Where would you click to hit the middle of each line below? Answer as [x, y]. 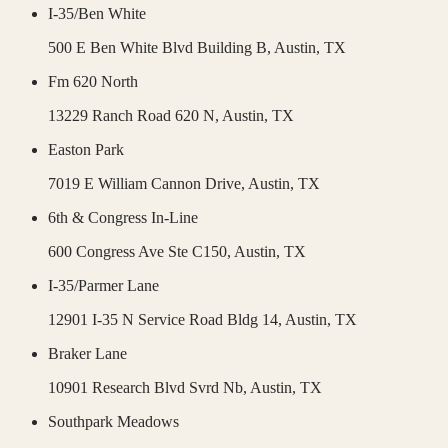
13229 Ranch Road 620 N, [135, 116]
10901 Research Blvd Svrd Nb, [149, 388]
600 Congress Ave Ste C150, [141, 252]
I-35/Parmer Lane [103, 286]
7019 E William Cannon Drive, [148, 184]
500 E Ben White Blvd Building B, [161, 48]
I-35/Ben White [97, 14]
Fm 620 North [93, 82]
